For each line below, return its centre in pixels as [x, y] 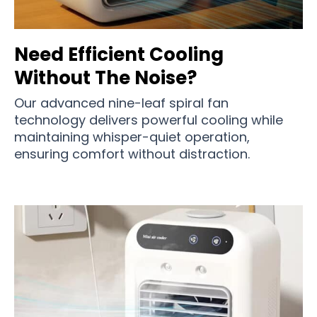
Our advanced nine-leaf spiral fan [121, 103]
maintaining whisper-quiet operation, [132, 137]
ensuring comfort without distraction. [132, 154]
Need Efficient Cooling [119, 55]
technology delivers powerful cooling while [149, 120]
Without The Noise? [105, 78]
